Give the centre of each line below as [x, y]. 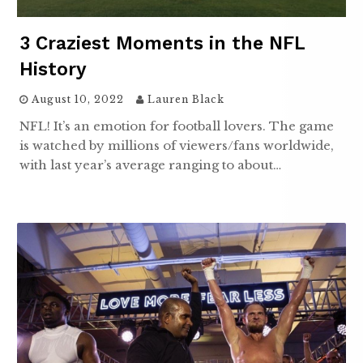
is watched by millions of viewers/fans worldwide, [177, 145]
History [53, 69]
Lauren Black [186, 99]
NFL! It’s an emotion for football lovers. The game [177, 126]
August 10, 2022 [78, 99]
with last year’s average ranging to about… [150, 164]
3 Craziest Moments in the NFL [162, 43]
